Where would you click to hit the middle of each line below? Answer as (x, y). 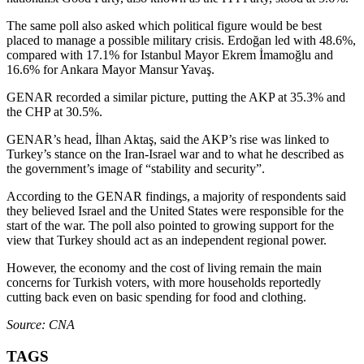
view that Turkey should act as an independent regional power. (167, 240)
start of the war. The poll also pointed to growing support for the (170, 225)
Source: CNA (41, 324)
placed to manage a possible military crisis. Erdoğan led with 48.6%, (181, 40)
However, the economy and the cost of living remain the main (164, 267)
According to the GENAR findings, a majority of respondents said (176, 196)
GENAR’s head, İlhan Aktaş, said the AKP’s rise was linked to (168, 139)
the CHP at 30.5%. (54, 111)
